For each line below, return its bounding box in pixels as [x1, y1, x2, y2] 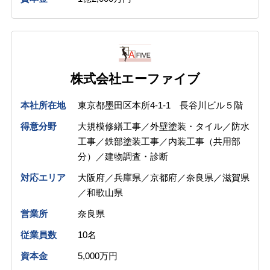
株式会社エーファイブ [70, 72, 200, 86]
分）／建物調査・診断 [77, 151, 168, 162]
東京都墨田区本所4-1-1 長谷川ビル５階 [77, 99, 243, 110]
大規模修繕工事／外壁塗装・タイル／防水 [77, 121, 250, 131]
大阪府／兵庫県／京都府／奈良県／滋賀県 [77, 172, 250, 183]
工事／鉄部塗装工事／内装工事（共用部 [77, 136, 240, 146]
